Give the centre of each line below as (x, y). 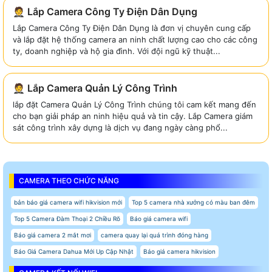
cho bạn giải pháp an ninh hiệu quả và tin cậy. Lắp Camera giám (133, 116)
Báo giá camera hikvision (179, 251)
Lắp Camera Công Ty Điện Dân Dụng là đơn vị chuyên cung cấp (132, 28)
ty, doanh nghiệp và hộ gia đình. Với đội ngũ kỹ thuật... (117, 51)
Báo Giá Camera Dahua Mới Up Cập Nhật (74, 251)
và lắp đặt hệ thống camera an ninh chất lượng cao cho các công (135, 39)
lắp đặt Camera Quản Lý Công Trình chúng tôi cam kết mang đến (134, 104)
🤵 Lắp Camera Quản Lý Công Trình (95, 88)
